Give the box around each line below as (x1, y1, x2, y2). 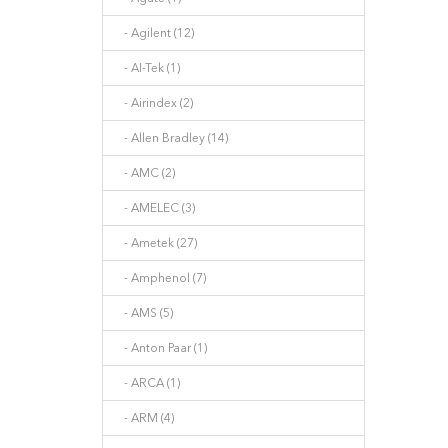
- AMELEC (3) (115, 201, 195, 215)
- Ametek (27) (115, 236, 197, 250)
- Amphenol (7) (115, 271, 206, 285)
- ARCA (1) (115, 376, 180, 390)
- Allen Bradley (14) (115, 131, 228, 145)
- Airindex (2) (115, 96, 193, 110)
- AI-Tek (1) (115, 61, 180, 75)
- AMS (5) (115, 306, 173, 320)
